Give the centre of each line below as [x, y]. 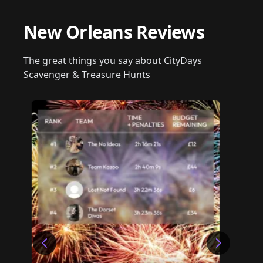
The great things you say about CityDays [113, 60]
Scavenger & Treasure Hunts [87, 74]
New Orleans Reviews [114, 32]
